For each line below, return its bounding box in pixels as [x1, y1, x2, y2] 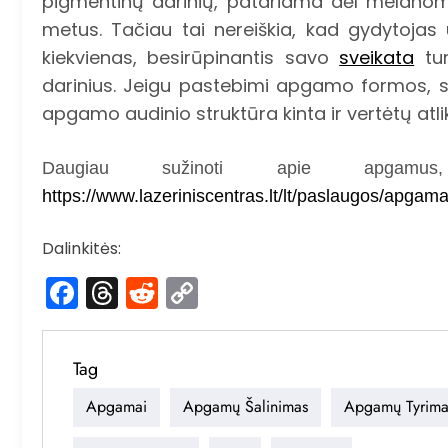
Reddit [158, 269, 258, 315]
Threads [118, 269, 244, 315]
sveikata [339, 45, 415, 71]
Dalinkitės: [42, 236, 121, 260]
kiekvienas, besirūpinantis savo [42, 45, 340, 71]
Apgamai [86, 395, 147, 419]
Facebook [78, 269, 230, 315]
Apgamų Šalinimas [183, 395, 308, 419]
